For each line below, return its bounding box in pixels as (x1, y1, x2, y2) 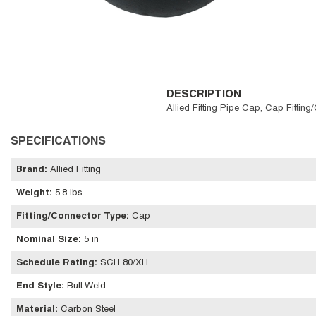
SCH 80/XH (100, 259, 148, 267)
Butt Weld (67, 282, 106, 291)
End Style (16, 282, 61, 291)
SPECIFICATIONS (11, 137, 106, 147)
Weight (16, 189, 49, 197)
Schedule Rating (16, 259, 95, 267)
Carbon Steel (61, 305, 116, 314)
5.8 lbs (55, 189, 83, 197)
